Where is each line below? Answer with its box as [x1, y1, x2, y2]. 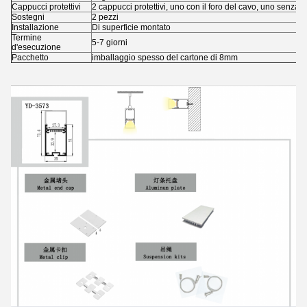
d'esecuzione [12, 42, 61, 52]
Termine [12, 33, 42, 42]
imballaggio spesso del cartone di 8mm [92, 53, 238, 62]
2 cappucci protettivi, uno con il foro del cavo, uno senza [92, 2, 299, 12]
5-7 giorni [92, 38, 127, 47]
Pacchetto [12, 53, 49, 62]
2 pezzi [92, 12, 119, 22]
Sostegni [12, 12, 45, 22]
